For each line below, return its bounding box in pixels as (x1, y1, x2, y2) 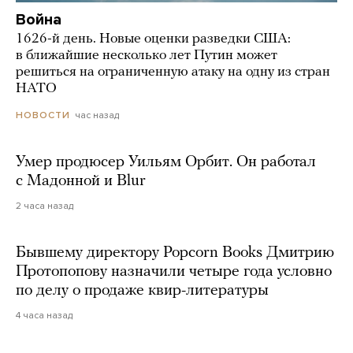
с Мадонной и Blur (16, 173, 146, 190)
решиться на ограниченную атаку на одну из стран (16, 64, 330, 80)
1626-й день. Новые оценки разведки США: (16, 31, 291, 46)
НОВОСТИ (16, 110, 70, 121)
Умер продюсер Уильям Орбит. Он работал (16, 154, 316, 171)
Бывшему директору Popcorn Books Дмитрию (16, 245, 334, 262)
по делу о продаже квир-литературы (16, 283, 269, 299)
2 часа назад (16, 200, 73, 212)
